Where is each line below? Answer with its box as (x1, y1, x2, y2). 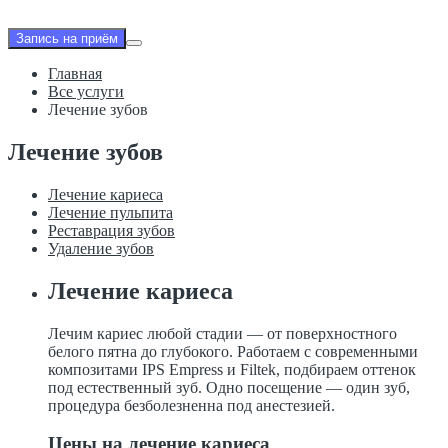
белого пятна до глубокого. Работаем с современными (48, 342, 418, 360)
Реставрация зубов (48, 221, 175, 239)
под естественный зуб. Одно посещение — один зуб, (48, 378, 410, 396)
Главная (48, 65, 102, 82)
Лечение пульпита (48, 203, 173, 221)
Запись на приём (16, 31, 118, 46)
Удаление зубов (48, 239, 154, 257)
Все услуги (48, 83, 124, 100)
